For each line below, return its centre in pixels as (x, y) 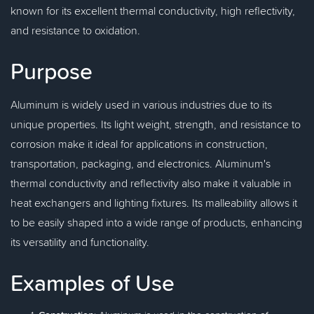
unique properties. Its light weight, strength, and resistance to (156, 124)
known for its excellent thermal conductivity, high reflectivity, (153, 11)
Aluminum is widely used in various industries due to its (141, 104)
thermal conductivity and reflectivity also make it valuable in (151, 183)
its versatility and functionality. (80, 242)
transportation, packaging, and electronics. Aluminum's (141, 163)
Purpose (52, 71)
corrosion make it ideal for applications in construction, (139, 144)
